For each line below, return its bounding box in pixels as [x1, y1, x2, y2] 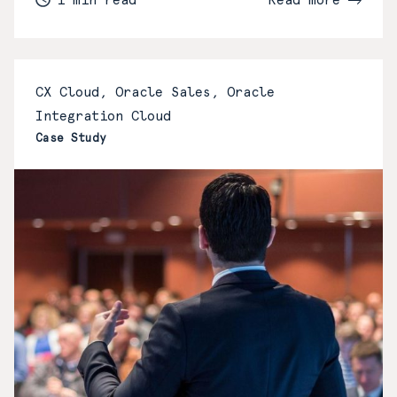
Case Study [35, 130, 106, 144]
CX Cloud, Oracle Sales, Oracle [35, 83, 275, 100]
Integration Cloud [35, 107, 171, 124]
